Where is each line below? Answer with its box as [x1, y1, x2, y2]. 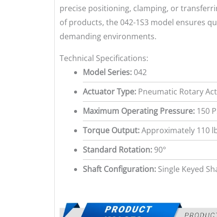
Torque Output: [83, 124, 139, 136]
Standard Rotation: [83, 144, 152, 155]
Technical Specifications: [60, 52, 148, 63]
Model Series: [83, 66, 132, 77]
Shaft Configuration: [83, 163, 156, 174]
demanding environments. [60, 31, 156, 42]
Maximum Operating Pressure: [83, 105, 195, 116]
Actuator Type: [83, 86, 136, 97]
